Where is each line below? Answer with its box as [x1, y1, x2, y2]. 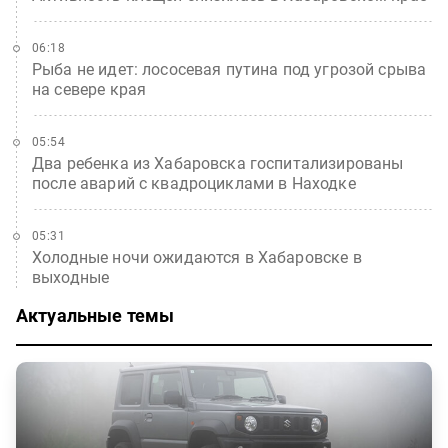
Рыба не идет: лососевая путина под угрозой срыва [32, 59, 427, 79]
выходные [32, 267, 110, 287]
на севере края [32, 79, 147, 99]
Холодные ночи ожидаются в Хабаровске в [32, 247, 362, 267]
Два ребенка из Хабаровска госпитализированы [32, 153, 404, 173]
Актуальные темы [16, 304, 175, 326]
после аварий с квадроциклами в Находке [32, 173, 356, 193]
